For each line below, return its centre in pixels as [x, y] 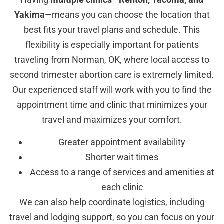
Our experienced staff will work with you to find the [112, 90]
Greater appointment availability [122, 142]
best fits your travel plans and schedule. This [112, 30]
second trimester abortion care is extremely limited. [112, 75]
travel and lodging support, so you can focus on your [112, 217]
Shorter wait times [122, 157]
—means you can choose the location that [127, 15]
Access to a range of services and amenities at [122, 172]
